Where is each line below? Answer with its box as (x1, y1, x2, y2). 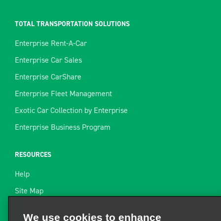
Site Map (15, 185, 43, 196)
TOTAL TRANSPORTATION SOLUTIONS (15, 19, 130, 29)
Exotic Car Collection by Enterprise (15, 105, 128, 116)
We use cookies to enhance (23, 204, 161, 216)
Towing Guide (15, 202, 58, 213)
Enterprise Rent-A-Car (15, 38, 87, 49)
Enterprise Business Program (15, 122, 110, 133)
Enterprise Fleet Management (15, 88, 112, 99)
